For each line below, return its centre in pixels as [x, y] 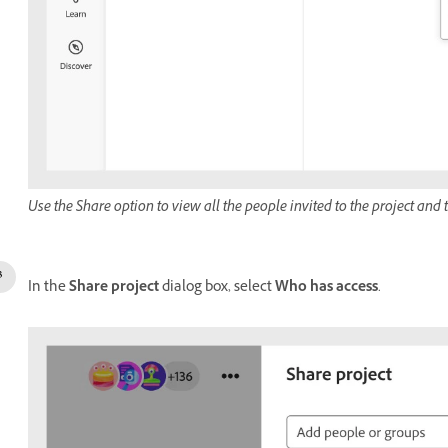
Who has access [326, 288]
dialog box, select [217, 288]
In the [48, 288]
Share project [114, 288]
